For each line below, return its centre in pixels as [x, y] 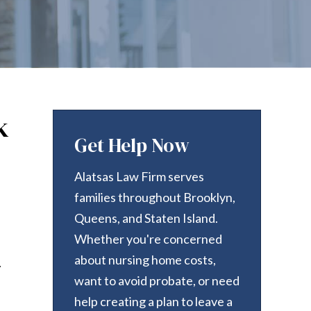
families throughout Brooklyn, [155, 197]
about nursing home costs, [145, 260]
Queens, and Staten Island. [146, 218]
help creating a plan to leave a [153, 301]
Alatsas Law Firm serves [139, 176]
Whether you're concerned [148, 239]
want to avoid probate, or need [157, 280]
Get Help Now [132, 145]
